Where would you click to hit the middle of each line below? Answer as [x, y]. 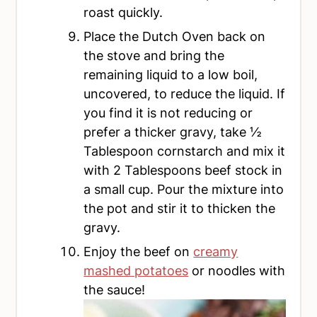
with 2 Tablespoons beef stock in [183, 170]
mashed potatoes [136, 270]
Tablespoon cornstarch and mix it [185, 151]
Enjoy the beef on [139, 251]
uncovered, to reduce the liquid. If [185, 93]
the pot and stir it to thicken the [180, 208]
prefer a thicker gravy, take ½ [173, 132]
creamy [216, 251]
